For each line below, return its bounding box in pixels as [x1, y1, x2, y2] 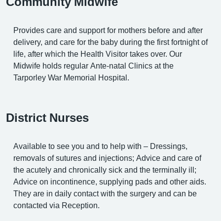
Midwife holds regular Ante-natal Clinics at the [13, 61, 174, 70]
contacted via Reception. [13, 201, 100, 209]
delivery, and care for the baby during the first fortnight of [13, 37, 208, 46]
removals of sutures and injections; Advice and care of [13, 153, 201, 162]
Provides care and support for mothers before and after [13, 26, 203, 34]
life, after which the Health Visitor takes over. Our [13, 49, 182, 58]
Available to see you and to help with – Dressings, [13, 142, 187, 150]
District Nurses [6, 111, 89, 123]
